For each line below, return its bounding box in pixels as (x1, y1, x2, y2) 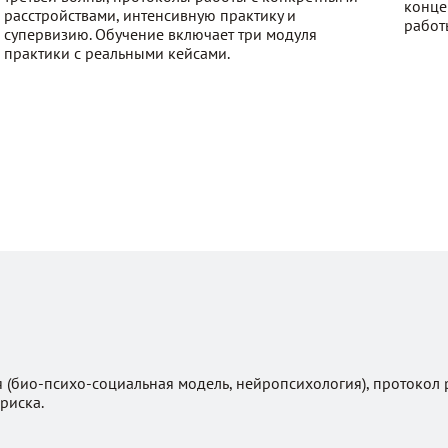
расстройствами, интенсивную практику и (4, 4, 296, 25)
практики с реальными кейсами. (4, 42, 230, 63)
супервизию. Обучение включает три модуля (4, 23, 317, 44)
